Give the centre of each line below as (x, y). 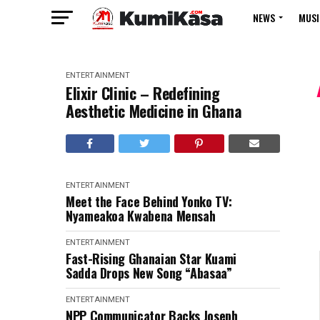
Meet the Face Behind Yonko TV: (149, 201)
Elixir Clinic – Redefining (143, 93)
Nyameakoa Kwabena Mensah (141, 216)
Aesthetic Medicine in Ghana (154, 111)
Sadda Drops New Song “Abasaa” (149, 273)
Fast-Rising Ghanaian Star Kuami (151, 259)
